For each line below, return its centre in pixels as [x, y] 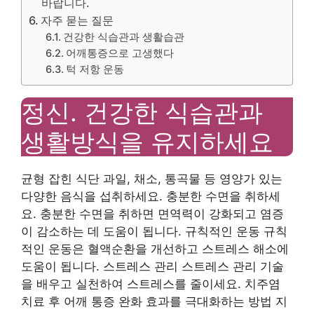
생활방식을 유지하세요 [147, 142]
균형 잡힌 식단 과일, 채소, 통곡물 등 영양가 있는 [152, 179]
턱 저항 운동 [95, 69]
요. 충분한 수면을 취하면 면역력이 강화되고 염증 [152, 214]
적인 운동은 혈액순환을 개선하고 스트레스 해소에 [155, 249]
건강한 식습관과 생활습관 [124, 37]
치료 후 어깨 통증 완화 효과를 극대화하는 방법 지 [154, 301]
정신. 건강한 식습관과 [142, 112]
